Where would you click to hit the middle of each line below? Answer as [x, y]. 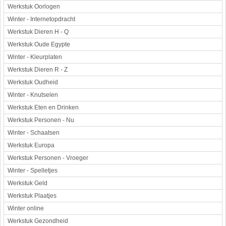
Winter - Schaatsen [34, 133]
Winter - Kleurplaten [35, 57]
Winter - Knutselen [33, 95]
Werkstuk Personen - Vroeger [48, 158]
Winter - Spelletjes [33, 171]
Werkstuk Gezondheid [38, 221]
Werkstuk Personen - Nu [41, 120]
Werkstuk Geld [27, 183]
